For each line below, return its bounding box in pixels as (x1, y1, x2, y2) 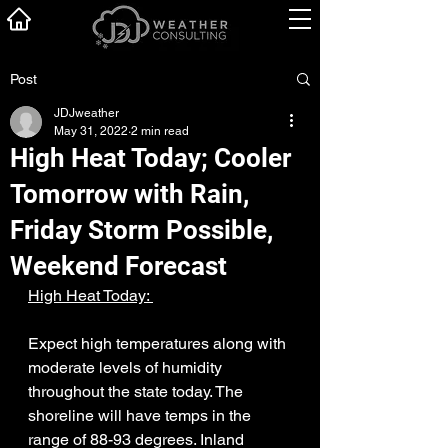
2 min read (131, 124, 189, 138)
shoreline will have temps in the (28, 406, 255, 425)
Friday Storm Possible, (10, 215, 273, 245)
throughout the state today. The (28, 382, 247, 401)
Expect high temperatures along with (28, 334, 290, 353)
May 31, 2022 (54, 124, 128, 138)
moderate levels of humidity (28, 358, 226, 377)
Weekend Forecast (10, 251, 227, 281)
